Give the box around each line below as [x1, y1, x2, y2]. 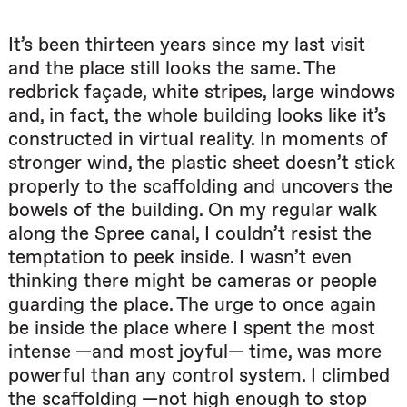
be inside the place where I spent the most [8, 316, 375, 340]
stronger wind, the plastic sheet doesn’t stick [8, 151, 395, 174]
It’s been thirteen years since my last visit [8, 33, 365, 56]
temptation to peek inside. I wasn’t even [8, 245, 352, 269]
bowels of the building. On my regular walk [8, 198, 377, 222]
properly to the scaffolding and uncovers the [8, 174, 392, 198]
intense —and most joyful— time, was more [8, 340, 382, 363]
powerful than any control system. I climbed [8, 363, 390, 387]
